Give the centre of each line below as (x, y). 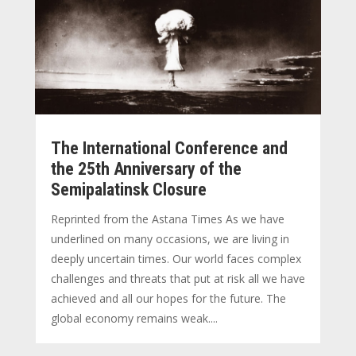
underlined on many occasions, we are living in (170, 238)
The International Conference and (169, 148)
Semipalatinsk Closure (128, 189)
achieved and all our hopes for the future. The (168, 298)
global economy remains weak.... (134, 318)
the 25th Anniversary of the (146, 168)
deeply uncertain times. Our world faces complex (176, 258)
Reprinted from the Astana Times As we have (167, 219)
